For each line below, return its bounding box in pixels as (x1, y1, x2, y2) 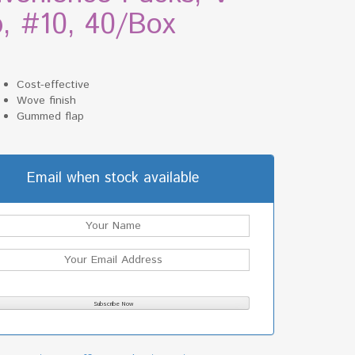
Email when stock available (27, 167, 200, 189)
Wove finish (17, 92, 77, 109)
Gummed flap (17, 108, 85, 124)
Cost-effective (17, 76, 90, 93)
